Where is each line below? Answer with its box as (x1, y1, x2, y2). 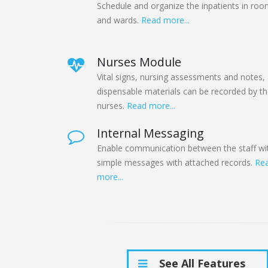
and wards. (97, 14, 141, 26)
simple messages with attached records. (97, 157, 255, 169)
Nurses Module (97, 54, 181, 71)
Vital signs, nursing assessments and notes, (97, 71, 265, 83)
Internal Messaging (97, 125, 204, 142)
